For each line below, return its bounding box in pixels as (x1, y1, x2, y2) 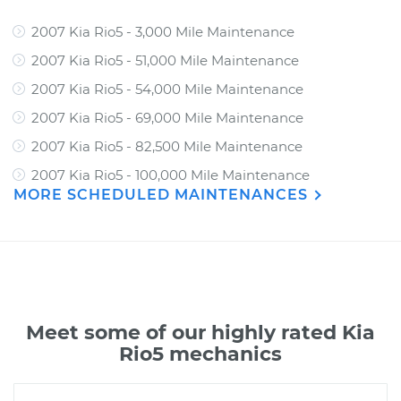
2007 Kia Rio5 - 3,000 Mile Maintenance (31, 23, 294, 40)
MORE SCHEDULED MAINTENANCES (13, 186, 312, 203)
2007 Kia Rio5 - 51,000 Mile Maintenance (31, 52, 299, 69)
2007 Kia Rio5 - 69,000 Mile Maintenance (31, 109, 303, 126)
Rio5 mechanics (119, 342, 282, 366)
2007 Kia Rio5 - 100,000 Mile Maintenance (31, 166, 310, 183)
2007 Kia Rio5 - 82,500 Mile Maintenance (31, 138, 303, 155)
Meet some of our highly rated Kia (26, 320, 375, 345)
